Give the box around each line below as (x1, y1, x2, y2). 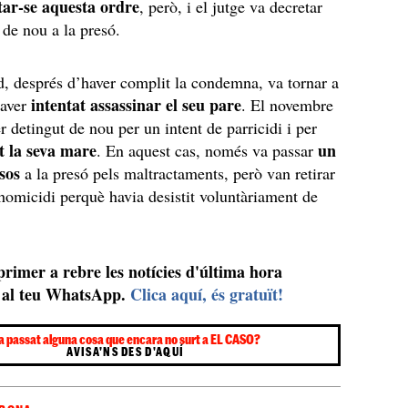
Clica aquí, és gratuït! (130, 282, 284, 306)
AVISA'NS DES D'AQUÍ (66, 345, 185, 358)
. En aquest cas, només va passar (97, 139, 314, 161)
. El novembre (241, 94, 334, 116)
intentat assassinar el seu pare (26, 93, 242, 117)
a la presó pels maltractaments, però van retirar (20, 162, 336, 184)
